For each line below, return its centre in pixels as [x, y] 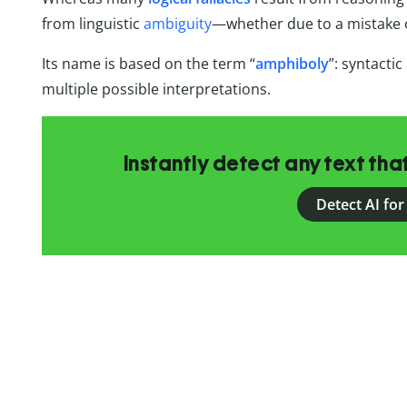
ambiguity [177, 24]
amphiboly [292, 64]
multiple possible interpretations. [156, 89]
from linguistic [92, 24]
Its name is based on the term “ [148, 64]
